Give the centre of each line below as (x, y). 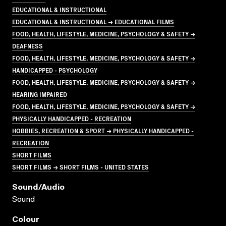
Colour (26, 220)
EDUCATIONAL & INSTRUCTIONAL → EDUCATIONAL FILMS (93, 21)
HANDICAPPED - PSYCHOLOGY (55, 70)
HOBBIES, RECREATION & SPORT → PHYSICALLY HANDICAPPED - (103, 130)
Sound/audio (38, 187)
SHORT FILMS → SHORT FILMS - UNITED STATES (80, 166)
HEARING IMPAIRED (40, 94)
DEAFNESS (27, 45)
